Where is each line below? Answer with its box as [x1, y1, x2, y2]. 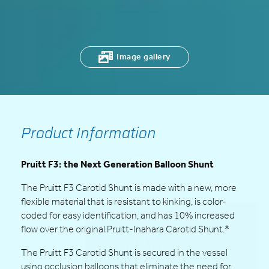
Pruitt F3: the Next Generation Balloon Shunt [21, 158, 214, 170]
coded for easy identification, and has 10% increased [21, 209, 235, 221]
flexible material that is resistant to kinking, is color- [21, 195, 226, 207]
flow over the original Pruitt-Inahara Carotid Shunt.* [21, 223, 231, 235]
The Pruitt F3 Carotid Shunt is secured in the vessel [21, 246, 228, 258]
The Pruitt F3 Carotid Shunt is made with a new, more [21, 181, 237, 193]
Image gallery [116, 51, 171, 62]
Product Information [21, 121, 156, 145]
